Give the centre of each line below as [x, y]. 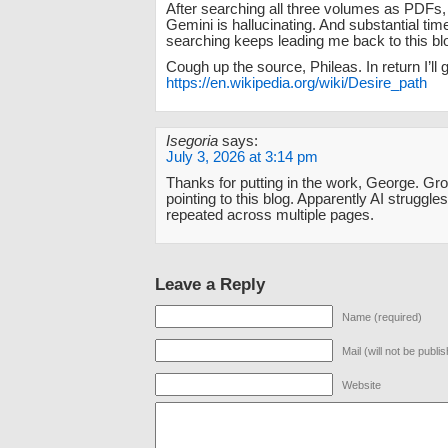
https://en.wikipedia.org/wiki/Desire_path [296, 82]
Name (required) [382, 316]
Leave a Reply [210, 283]
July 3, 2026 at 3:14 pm [242, 156]
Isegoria [192, 140]
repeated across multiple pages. [270, 214]
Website [361, 384]
